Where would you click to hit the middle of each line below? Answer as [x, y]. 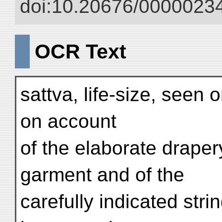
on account [68, 121]
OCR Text [81, 51]
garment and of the [102, 175]
